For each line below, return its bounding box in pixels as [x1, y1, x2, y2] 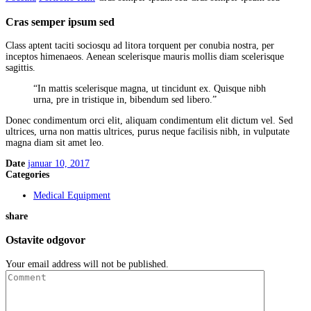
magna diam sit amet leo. [6, 137, 104, 149]
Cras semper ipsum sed [6, 15, 115, 28]
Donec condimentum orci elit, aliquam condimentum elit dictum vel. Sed [6, 115, 293, 126]
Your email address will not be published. [6, 258, 169, 269]
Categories [6, 169, 49, 180]
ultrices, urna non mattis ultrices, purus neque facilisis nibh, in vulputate [6, 126, 289, 137]
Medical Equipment [33, 190, 110, 201]
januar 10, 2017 [28, 158, 90, 169]
